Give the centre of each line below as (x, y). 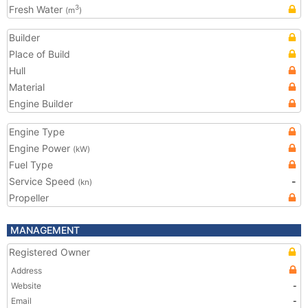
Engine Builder (41, 103)
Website (26, 286)
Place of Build (40, 54)
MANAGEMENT (45, 230)
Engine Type (37, 132)
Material (27, 87)
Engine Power (41, 148)
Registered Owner (49, 252)
